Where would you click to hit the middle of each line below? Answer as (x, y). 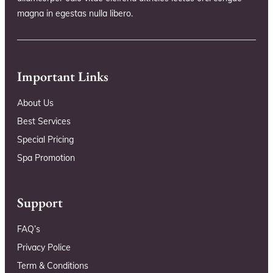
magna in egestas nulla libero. (75, 14)
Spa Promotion (46, 158)
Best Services (44, 122)
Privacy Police (44, 248)
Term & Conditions (53, 266)
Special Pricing (45, 140)
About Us (35, 103)
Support (40, 203)
